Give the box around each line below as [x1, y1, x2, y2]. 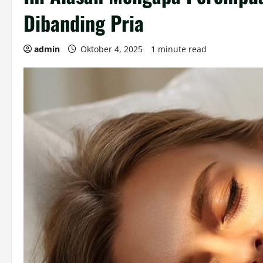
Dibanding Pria [23, 8, 144, 38]
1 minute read [151, 43, 207, 55]
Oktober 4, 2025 [78, 43, 145, 55]
